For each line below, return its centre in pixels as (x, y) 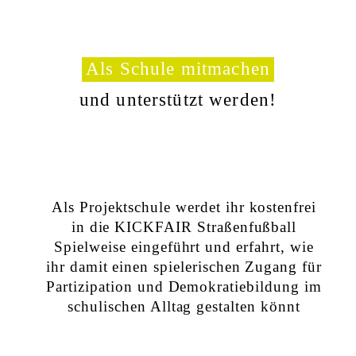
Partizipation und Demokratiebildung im (184, 286)
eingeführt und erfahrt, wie (220, 246)
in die (93, 226)
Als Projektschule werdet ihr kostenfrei (184, 207)
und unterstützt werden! (178, 99)
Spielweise (90, 246)
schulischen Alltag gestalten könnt (184, 306)
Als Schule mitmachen (178, 69)
